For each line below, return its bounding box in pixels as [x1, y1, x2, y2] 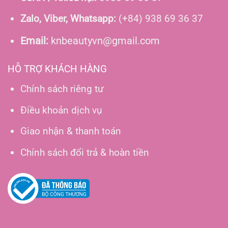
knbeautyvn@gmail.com [48, 34, 160, 47]
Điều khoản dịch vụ [20, 104, 102, 116]
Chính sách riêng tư [20, 83, 104, 95]
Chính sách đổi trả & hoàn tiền [20, 146, 149, 158]
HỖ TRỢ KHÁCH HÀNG [8, 63, 107, 75]
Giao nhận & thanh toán [20, 125, 121, 137]
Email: [20, 34, 48, 47]
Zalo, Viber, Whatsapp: [20, 13, 119, 25]
